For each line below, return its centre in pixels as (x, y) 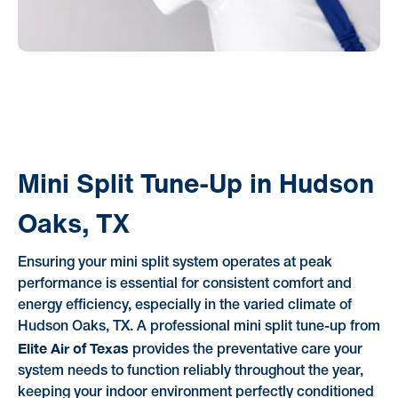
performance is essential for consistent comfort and (184, 284)
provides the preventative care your (245, 350)
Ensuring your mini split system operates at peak (175, 263)
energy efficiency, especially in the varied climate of (184, 305)
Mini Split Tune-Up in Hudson (195, 183)
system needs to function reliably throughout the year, (190, 371)
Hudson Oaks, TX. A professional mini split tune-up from (199, 326)
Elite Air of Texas (73, 347)
